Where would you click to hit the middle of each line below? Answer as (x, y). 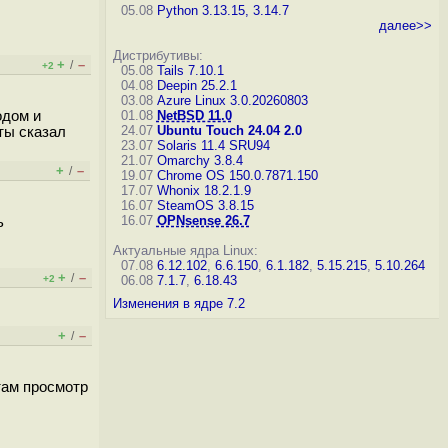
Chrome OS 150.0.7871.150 (237, 175)
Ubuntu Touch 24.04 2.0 (229, 130)
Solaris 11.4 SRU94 (213, 145)
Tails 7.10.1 (190, 70)
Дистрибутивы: (157, 55)
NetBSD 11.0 (194, 115)
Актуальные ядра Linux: (185, 250)
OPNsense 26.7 (203, 220)
